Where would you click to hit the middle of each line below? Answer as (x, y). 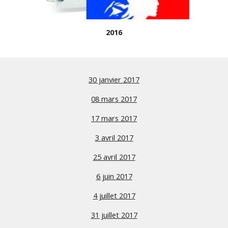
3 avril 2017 (114, 137)
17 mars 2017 (114, 118)
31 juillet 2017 (114, 215)
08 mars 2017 (114, 99)
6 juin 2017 (114, 176)
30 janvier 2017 (114, 79)
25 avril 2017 (114, 157)
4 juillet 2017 (114, 195)
